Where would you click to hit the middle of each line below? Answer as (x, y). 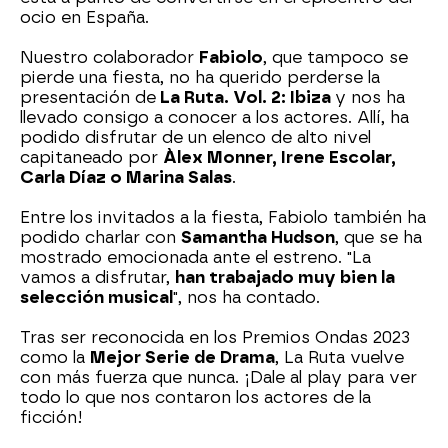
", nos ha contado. (246, 298)
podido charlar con (100, 238)
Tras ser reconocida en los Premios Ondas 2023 (215, 338)
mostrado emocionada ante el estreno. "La (195, 258)
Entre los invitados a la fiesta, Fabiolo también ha (223, 218)
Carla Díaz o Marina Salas (126, 178)
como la (55, 358)
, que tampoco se (335, 58)
